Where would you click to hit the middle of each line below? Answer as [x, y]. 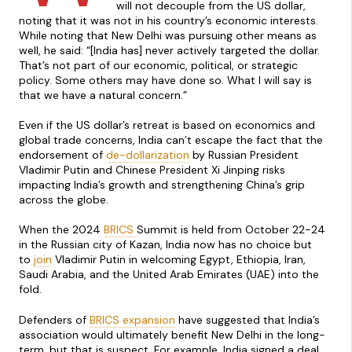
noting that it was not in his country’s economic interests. [169, 21]
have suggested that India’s [247, 319]
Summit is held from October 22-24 [231, 230]
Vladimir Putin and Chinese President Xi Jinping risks [152, 170]
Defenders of [54, 319]
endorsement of [62, 155]
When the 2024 [61, 230]
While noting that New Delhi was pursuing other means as [168, 36]
